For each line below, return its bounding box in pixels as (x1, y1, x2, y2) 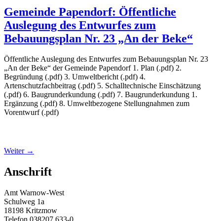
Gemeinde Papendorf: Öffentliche (4, 5, 176, 18)
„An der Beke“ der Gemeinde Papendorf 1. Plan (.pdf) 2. (4, 64, 182, 73)
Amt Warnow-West (4, 188, 64, 197)
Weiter (4, 147, 26, 155)
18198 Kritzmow (4, 206, 57, 215)
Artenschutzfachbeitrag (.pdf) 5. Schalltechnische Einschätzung (4, 81, 201, 90)
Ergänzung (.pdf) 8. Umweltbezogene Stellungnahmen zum (4, 99, 189, 108)
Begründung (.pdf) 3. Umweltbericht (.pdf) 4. (4, 73, 146, 81)
